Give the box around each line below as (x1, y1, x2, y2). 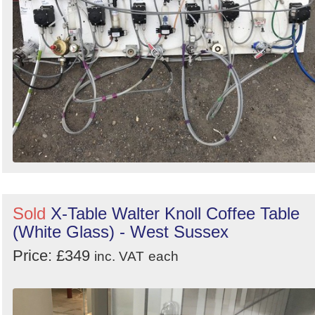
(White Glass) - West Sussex (13, 222, 229, 242)
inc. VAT (94, 249, 144, 264)
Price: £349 (13, 247, 94, 265)
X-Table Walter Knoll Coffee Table (51, 204, 300, 224)
